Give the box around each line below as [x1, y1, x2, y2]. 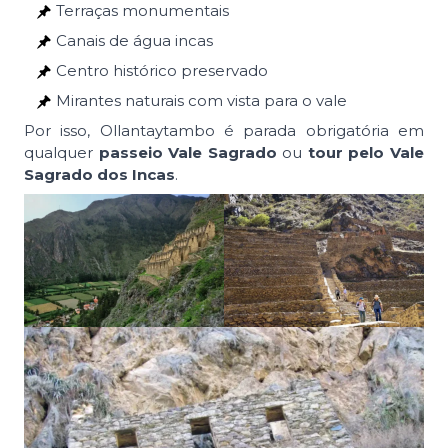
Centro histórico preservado [56, 60, 268, 80]
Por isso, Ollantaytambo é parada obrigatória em [24, 120, 424, 140]
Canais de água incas [56, 30, 213, 50]
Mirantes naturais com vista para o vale [56, 90, 347, 110]
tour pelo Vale [307, 142, 425, 162]
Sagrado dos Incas [24, 164, 175, 184]
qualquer [24, 142, 99, 162]
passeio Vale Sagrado [98, 142, 277, 162]
